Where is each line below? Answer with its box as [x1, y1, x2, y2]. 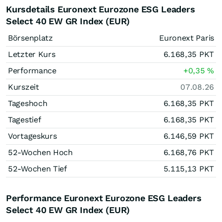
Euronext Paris [159, 33, 214, 43]
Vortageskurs [8, 131, 57, 141]
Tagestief [8, 115, 41, 124]
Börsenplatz [8, 33, 53, 43]
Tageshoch [8, 99, 48, 108]
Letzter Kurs [8, 50, 55, 59]
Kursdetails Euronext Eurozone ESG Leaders [6, 4, 195, 14]
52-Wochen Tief [8, 164, 67, 173]
